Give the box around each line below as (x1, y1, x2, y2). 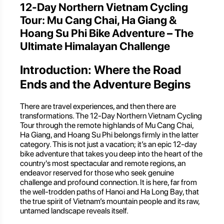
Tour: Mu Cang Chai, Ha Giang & (20, 13, 176, 26)
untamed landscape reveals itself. (20, 205, 128, 215)
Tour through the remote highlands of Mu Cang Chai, (20, 120, 193, 130)
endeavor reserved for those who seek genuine (20, 167, 174, 177)
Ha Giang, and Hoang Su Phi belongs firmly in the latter (20, 129, 198, 139)
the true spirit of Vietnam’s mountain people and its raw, (20, 196, 199, 206)
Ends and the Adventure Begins (20, 76, 190, 91)
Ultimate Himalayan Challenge (20, 39, 170, 52)
